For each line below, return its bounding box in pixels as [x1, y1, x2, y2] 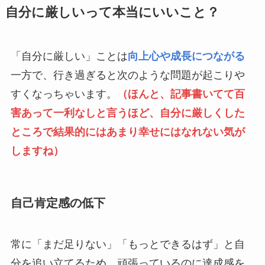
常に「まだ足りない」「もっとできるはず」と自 [10, 238, 245, 250]
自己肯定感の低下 [10, 196, 105, 210]
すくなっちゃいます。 [10, 88, 117, 101]
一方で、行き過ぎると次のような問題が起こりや [10, 69, 245, 82]
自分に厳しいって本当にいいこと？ [5, 5, 219, 20]
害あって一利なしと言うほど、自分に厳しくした [10, 107, 245, 119]
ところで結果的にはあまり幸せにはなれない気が [10, 126, 245, 138]
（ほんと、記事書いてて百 [117, 88, 245, 101]
